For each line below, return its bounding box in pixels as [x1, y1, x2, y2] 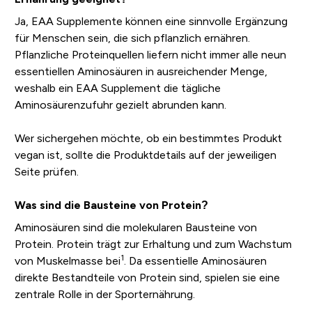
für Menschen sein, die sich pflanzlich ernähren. [14, 32, 250, 45]
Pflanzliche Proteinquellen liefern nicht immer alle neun [14, 49, 286, 61]
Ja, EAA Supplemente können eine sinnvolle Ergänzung [14, 15, 288, 28]
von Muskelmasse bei [14, 255, 120, 267]
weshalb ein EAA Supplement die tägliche [14, 82, 221, 95]
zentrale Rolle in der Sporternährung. [14, 288, 195, 301]
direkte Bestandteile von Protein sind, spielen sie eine [14, 272, 280, 284]
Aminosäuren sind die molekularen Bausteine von [14, 221, 257, 234]
